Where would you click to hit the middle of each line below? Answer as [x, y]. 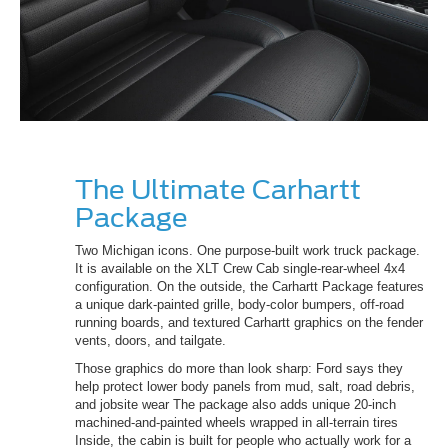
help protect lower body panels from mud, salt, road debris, [245, 387]
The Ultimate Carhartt [218, 190]
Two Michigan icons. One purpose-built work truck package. [247, 251]
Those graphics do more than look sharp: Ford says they [239, 369]
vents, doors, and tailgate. [152, 341]
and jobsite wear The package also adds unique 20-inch [235, 405]
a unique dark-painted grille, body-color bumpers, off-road [239, 305]
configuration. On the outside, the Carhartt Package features [249, 287]
